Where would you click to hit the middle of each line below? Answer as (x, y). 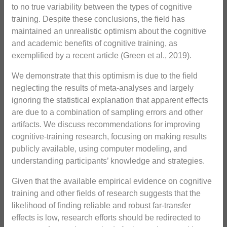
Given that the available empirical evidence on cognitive (112, 181)
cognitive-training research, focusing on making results (109, 137)
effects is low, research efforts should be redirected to (106, 218)
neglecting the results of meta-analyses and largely (103, 88)
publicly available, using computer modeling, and (99, 149)
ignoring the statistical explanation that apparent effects (110, 100)
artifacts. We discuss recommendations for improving (106, 125)
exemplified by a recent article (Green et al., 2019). (102, 56)
